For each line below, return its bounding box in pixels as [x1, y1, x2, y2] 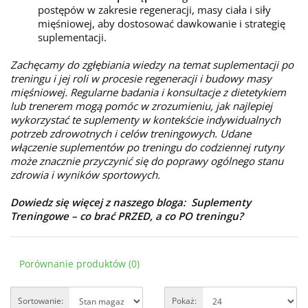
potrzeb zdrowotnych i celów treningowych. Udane [10, 126, 251, 140]
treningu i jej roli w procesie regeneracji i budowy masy [10, 71, 272, 85]
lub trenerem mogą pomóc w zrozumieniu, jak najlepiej [10, 99, 272, 113]
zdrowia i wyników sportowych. [10, 168, 160, 181]
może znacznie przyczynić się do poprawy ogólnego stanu [10, 154, 283, 168]
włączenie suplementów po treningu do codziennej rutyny [10, 140, 284, 154]
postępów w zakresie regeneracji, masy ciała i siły [38, 3, 271, 16]
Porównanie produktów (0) [19, 256, 140, 270]
